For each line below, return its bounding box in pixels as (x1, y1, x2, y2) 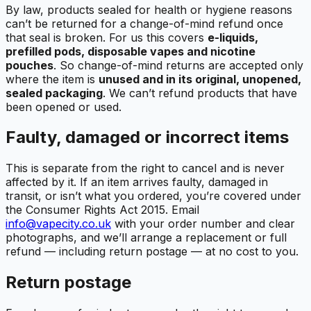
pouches (6, 58, 53, 72)
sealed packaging (6, 85, 103, 100)
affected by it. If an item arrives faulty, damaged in (6, 175, 268, 190)
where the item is (6, 72, 99, 86)
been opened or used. (6, 99, 121, 114)
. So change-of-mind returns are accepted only (53, 58, 303, 72)
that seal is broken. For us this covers (6, 30, 208, 44)
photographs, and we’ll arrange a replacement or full (6, 230, 287, 245)
